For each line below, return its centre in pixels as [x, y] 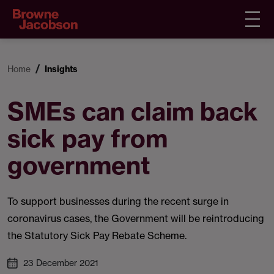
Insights [61, 69]
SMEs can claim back [133, 112]
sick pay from [87, 139]
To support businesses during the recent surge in [118, 201]
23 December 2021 [61, 263]
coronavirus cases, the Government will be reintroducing [136, 218]
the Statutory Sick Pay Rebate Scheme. [97, 235]
